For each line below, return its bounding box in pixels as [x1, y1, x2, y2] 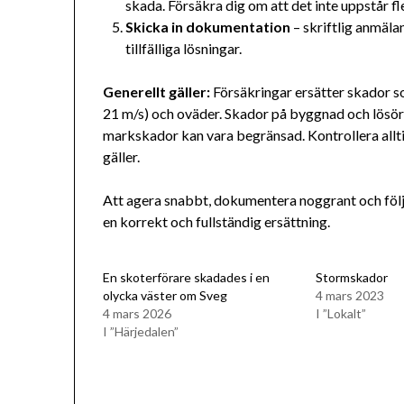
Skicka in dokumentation [125, 18, 291, 36]
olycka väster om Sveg [103, 288, 228, 304]
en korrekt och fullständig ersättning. [103, 213, 331, 231]
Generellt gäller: [103, 83, 211, 101]
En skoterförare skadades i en [103, 270, 271, 286]
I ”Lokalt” [315, 306, 366, 322]
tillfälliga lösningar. [125, 40, 243, 58]
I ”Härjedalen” [103, 324, 179, 340]
